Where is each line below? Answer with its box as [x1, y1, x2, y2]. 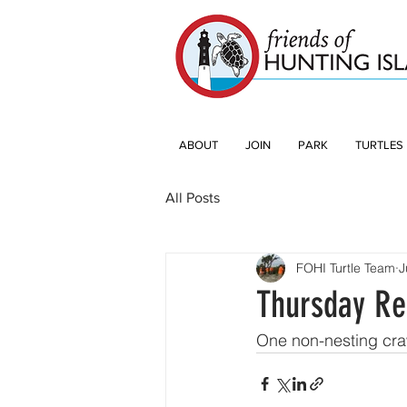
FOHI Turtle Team [296, 259, 395, 276]
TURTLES [355, 138, 403, 152]
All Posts [165, 190, 220, 205]
